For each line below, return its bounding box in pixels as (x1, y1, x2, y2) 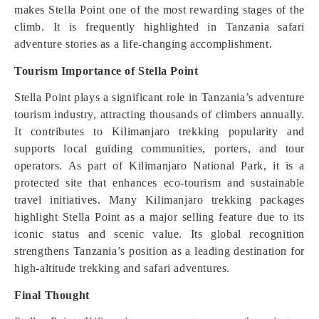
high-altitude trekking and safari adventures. (14, 262, 231, 274)
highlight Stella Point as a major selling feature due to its (14, 211, 305, 223)
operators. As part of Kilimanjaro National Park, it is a (14, 159, 305, 172)
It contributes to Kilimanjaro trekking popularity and (14, 125, 305, 137)
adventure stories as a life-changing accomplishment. (14, 38, 273, 50)
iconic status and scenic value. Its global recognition (14, 228, 305, 240)
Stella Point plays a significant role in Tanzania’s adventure (14, 91, 305, 103)
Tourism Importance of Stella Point (14, 65, 199, 77)
